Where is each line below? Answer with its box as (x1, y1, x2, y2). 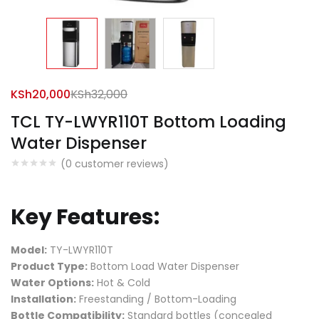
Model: (11, 242, 47, 257)
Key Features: (11, 202, 159, 233)
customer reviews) (72, 157, 169, 172)
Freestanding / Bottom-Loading (76, 291, 236, 306)
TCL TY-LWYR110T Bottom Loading (11, 110, 286, 134)
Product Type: (11, 258, 88, 273)
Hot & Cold (94, 275, 150, 290)
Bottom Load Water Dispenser (88, 258, 239, 273)
